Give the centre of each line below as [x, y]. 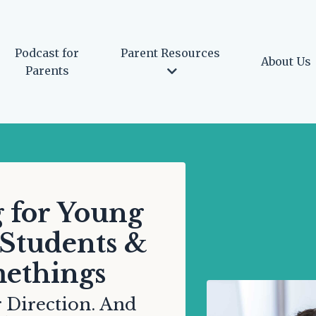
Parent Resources [170, 53]
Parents [47, 70]
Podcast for [47, 53]
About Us [287, 62]
